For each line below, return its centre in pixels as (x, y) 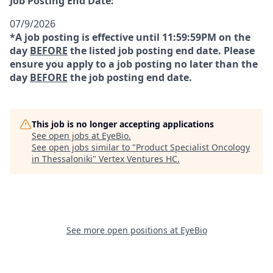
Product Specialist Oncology (193, 147)
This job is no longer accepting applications (123, 124)
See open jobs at (67, 136)
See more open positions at (123, 230)
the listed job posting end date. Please (161, 51)
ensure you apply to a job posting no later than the (134, 64)
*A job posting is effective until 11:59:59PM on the (130, 37)
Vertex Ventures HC (138, 159)
